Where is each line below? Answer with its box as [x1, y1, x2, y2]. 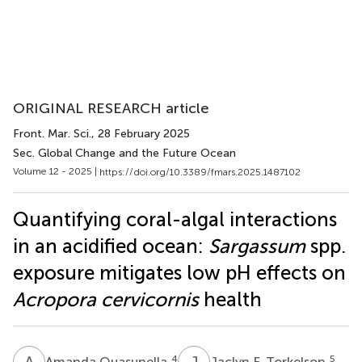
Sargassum [208, 234, 305, 258]
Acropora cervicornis [13, 287, 199, 311]
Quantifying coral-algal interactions [13, 207, 337, 231]
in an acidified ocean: [13, 234, 208, 258]
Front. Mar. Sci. [13, 127, 91, 141]
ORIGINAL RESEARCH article [13, 99, 209, 117]
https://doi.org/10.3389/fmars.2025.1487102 [99, 166, 301, 178]
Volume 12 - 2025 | [13, 166, 99, 177]
